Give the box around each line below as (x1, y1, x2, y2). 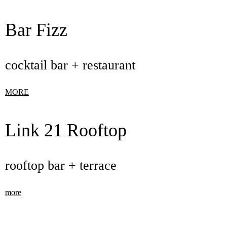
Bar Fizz (5, 20, 67, 40)
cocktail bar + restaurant (5, 58, 135, 72)
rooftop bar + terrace (5, 158, 117, 173)
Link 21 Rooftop (5, 120, 127, 140)
